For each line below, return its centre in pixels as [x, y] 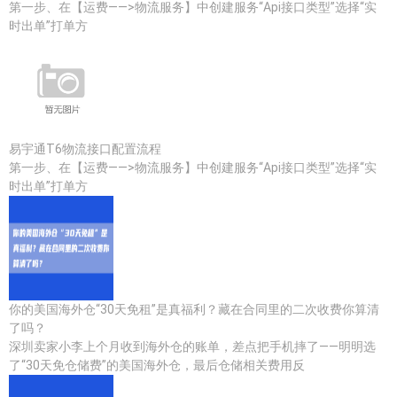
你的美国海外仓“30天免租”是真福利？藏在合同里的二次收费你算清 [194, 309]
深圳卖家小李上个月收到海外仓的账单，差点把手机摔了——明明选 [192, 346]
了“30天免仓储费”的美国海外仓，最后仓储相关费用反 [157, 365]
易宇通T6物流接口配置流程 [85, 149]
